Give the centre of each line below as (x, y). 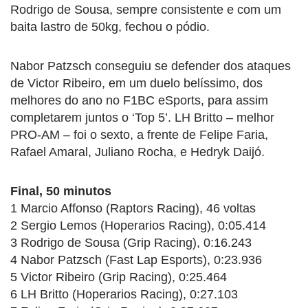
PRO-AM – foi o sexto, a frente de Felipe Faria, (139, 134)
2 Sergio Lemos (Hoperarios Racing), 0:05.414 (138, 225)
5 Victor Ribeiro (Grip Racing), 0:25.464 (119, 277)
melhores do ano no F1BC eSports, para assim (139, 100)
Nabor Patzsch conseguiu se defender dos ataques (151, 66)
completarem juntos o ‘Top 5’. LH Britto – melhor (142, 117)
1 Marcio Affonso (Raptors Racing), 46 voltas (133, 208)
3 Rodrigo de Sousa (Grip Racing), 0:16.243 (131, 242)
